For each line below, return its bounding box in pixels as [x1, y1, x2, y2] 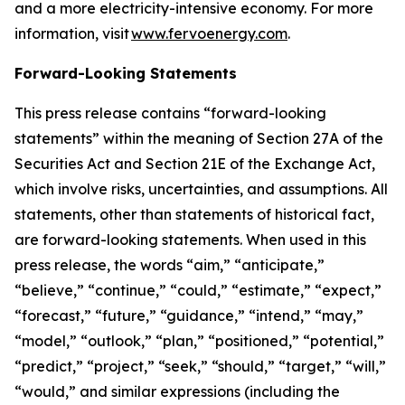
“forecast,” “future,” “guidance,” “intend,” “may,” [14, 306, 363, 325]
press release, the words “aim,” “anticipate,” [14, 256, 325, 274]
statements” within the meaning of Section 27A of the [14, 129, 383, 147]
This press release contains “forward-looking [14, 104, 326, 122]
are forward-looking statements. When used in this [14, 231, 366, 249]
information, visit [14, 24, 131, 42]
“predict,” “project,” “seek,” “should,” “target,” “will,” [14, 357, 386, 375]
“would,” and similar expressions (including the [14, 382, 340, 400]
